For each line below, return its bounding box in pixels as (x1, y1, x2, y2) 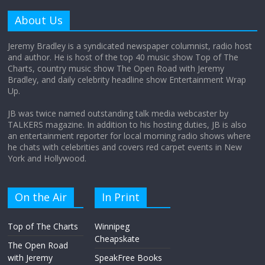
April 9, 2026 (99, 89, 138, 99)
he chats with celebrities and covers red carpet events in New (8, 141, 243, 153)
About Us (15, 13, 63, 28)
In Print (102, 190, 140, 205)
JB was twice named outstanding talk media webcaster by (8, 108, 229, 119)
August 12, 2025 (99, 20, 148, 29)
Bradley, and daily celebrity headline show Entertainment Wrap (8, 74, 247, 86)
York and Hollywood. (8, 153, 87, 164)
